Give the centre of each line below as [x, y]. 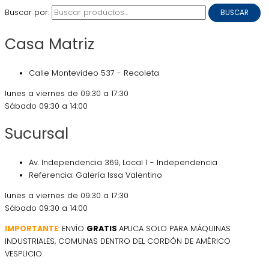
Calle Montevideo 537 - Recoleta [94, 73]
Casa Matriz [50, 44]
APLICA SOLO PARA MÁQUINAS [175, 228]
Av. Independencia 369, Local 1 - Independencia [123, 163]
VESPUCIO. [24, 253]
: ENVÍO [72, 228]
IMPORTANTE [32, 228]
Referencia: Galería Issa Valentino [95, 175]
